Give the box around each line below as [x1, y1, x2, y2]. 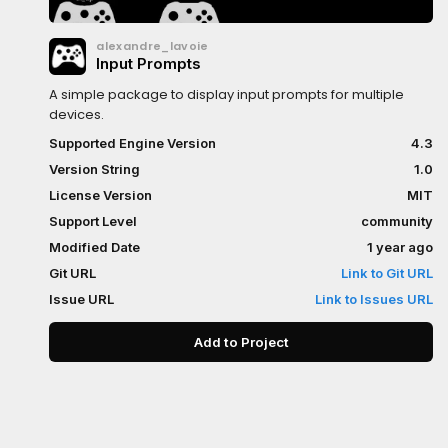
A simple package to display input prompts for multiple [49, 85, 405, 104]
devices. [49, 105, 105, 124]
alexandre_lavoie [96, 38, 209, 54]
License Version [49, 187, 153, 203]
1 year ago [367, 239, 433, 255]
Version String [49, 161, 141, 177]
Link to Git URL [341, 265, 433, 281]
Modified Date [49, 239, 141, 255]
